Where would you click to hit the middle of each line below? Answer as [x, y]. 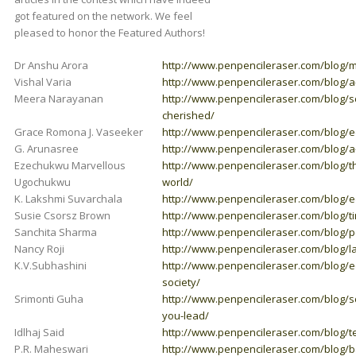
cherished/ [188, 115]
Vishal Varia [43, 81]
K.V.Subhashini [50, 265]
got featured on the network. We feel [103, 15]
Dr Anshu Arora [51, 65]
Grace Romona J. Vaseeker [78, 132]
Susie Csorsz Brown [62, 215]
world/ [177, 182]
